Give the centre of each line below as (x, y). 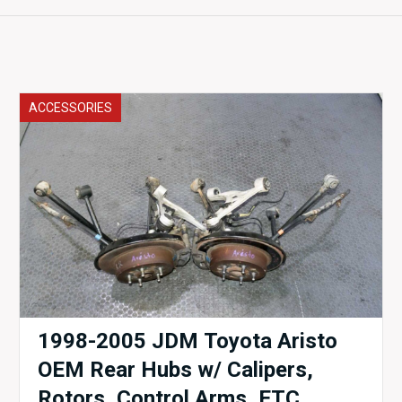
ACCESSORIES (70, 108)
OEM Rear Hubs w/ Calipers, (175, 370)
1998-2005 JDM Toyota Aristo (187, 341)
